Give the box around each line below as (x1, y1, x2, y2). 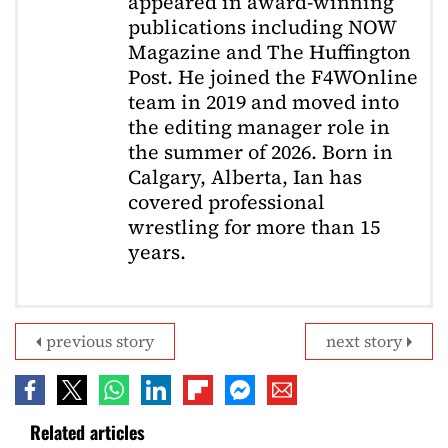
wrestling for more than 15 (128, 213, 380, 242)
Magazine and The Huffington (128, 38, 411, 67)
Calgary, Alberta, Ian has (128, 163, 362, 192)
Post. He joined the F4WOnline (128, 63, 418, 92)
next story (326, 330, 402, 353)
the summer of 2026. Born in (128, 138, 393, 167)
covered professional (128, 188, 325, 217)
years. (128, 238, 186, 267)
